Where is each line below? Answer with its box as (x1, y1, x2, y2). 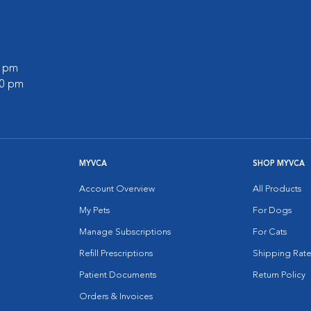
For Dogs (253, 206, 292, 215)
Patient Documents (79, 271, 156, 280)
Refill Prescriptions (79, 249, 153, 258)
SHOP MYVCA (253, 160, 305, 168)
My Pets (79, 206, 110, 215)
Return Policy (253, 271, 305, 280)
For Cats (253, 228, 287, 237)
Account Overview (79, 185, 155, 194)
